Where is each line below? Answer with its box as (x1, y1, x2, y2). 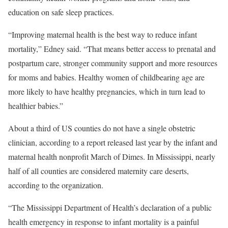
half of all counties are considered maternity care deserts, (8, 165, 189, 176)
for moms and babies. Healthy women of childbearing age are (8, 71, 205, 82)
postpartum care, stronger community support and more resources (8, 57, 217, 68)
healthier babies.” (8, 100, 63, 111)
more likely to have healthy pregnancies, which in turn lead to (8, 85, 205, 97)
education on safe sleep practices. (8, 6, 114, 17)
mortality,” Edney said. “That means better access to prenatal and (8, 43, 216, 54)
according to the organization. (8, 179, 103, 190)
